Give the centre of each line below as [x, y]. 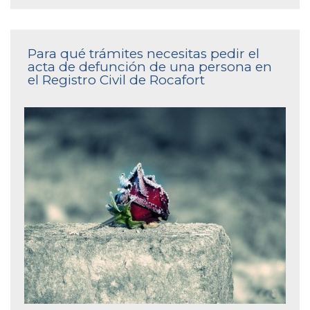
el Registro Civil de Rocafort [116, 80]
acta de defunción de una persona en [150, 67]
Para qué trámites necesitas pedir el [144, 54]
